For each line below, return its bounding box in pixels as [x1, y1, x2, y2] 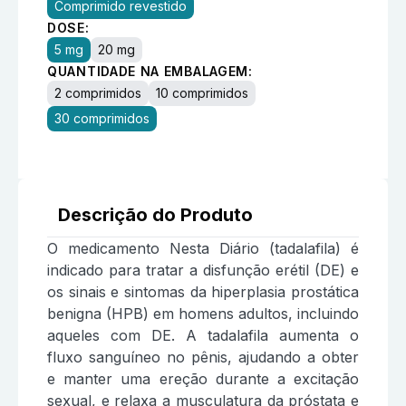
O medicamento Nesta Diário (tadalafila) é [47, 239, 359, 258]
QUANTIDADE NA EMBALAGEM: [47, 63, 253, 80]
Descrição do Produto [58, 204, 253, 227]
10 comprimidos [156, 85, 248, 101]
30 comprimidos [54, 111, 150, 127]
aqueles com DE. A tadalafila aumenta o [47, 326, 359, 345]
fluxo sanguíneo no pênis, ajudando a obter [47, 348, 359, 367]
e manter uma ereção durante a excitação [47, 370, 359, 389]
